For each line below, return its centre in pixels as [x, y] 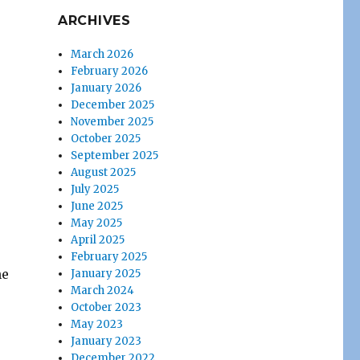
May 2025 [97, 223]
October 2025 [106, 139]
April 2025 [98, 240]
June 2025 [97, 206]
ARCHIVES [94, 20]
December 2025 [113, 105]
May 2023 [97, 324]
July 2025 [95, 189]
